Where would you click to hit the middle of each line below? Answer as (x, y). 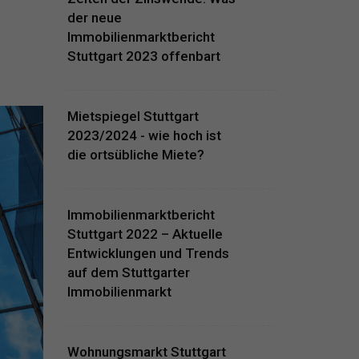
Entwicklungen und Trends (148, 253)
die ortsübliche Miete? (135, 155)
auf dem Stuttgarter (128, 272)
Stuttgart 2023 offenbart (143, 56)
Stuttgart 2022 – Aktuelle (145, 234)
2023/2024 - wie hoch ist (144, 135)
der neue (94, 18)
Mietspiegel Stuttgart (133, 116)
